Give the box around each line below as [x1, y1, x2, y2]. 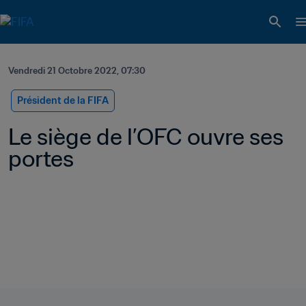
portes [8, 144, 74, 173]
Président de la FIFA [17, 94, 109, 107]
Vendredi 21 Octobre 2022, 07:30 [8, 65, 145, 76]
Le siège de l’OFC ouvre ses [8, 122, 283, 151]
